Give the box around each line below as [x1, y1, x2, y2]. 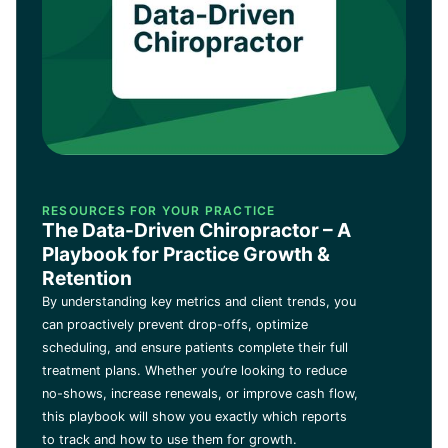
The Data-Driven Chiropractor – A [42, 217, 351, 242]
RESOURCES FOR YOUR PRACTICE [42, 202, 276, 218]
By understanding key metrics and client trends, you [42, 293, 356, 309]
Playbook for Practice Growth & [42, 241, 330, 266]
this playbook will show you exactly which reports [42, 408, 347, 424]
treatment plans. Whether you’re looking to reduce [42, 362, 347, 378]
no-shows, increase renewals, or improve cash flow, [42, 385, 358, 401]
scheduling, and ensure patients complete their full [42, 339, 348, 355]
